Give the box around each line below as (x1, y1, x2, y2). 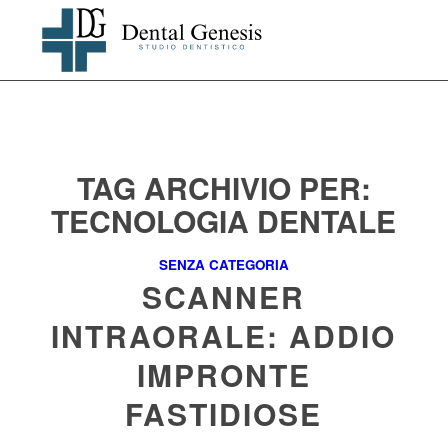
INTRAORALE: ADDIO (51, 314, 397, 357)
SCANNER (142, 275, 306, 318)
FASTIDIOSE (125, 392, 323, 435)
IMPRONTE (136, 353, 311, 396)
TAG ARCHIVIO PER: (76, 166, 371, 209)
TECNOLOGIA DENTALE (51, 199, 397, 242)
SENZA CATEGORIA (158, 255, 289, 274)
